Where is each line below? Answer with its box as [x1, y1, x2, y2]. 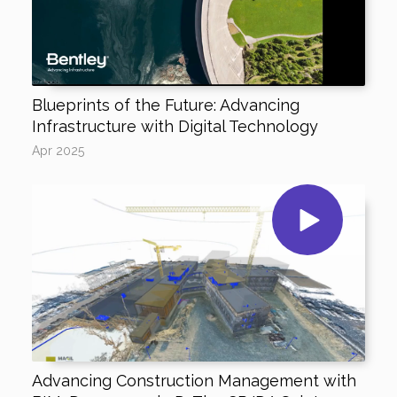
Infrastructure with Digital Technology [31, 117, 318, 136]
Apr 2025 [31, 144, 84, 158]
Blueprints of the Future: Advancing [31, 96, 300, 114]
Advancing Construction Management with [31, 371, 356, 390]
